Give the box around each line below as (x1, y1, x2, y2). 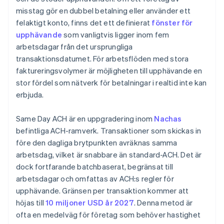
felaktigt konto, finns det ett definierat (16, 17, 152, 28)
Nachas (154, 113, 182, 124)
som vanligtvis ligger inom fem (62, 29, 169, 40)
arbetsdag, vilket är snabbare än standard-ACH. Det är (16, 149, 202, 160)
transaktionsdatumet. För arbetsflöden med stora (16, 53, 189, 64)
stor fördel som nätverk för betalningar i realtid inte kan (16, 77, 207, 88)
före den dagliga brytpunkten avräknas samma (16, 137, 177, 148)
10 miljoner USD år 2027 (45, 197, 134, 208)
